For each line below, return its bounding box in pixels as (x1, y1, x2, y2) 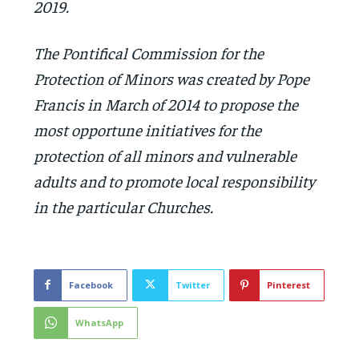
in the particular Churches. (34, 196, 214, 216)
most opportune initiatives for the (34, 119, 262, 139)
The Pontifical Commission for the (34, 42, 264, 63)
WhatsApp (75, 316, 124, 329)
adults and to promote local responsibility (34, 170, 316, 191)
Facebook (69, 278, 114, 291)
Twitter (175, 278, 211, 291)
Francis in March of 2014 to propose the (34, 93, 299, 114)
